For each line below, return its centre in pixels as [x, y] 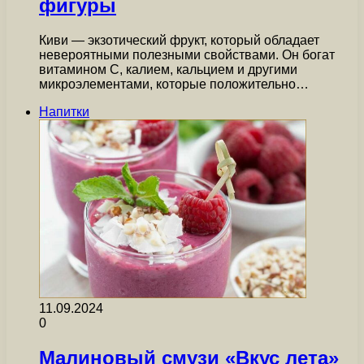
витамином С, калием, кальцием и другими [168, 70]
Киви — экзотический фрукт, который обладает [179, 41]
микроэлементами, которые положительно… [174, 84]
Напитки [64, 112]
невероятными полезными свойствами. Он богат [187, 55]
